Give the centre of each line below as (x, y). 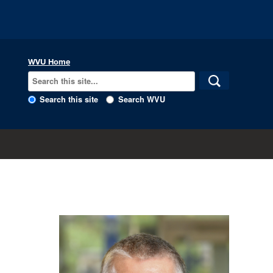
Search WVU (141, 100)
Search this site (69, 100)
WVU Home (49, 62)
